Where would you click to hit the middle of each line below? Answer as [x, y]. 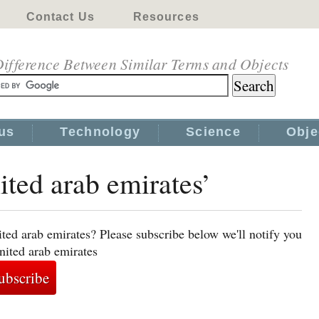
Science [213, 132]
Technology [100, 132]
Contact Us [60, 17]
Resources [166, 17]
